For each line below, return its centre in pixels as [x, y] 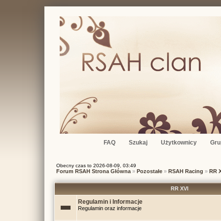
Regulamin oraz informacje [110, 208]
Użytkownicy [179, 143]
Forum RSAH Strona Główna [93, 171]
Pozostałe [149, 171]
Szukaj [138, 143]
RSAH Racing [186, 171]
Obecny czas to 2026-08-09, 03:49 [96, 166]
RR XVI [179, 188]
